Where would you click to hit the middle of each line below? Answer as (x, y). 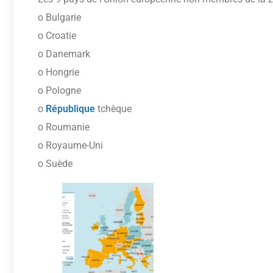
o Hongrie (58, 72)
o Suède (55, 163)
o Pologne (59, 90)
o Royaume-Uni (70, 145)
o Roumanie (64, 127)
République (70, 108)
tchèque (113, 108)
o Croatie (57, 35)
